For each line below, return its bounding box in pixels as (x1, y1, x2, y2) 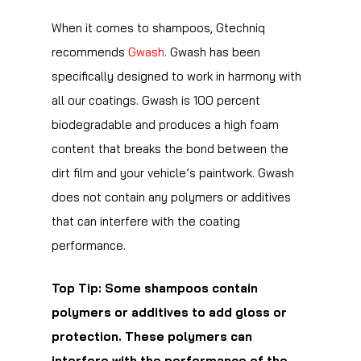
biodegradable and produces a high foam (52, 117, 279, 132)
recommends (52, 44, 128, 60)
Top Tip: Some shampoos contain (52, 280, 258, 296)
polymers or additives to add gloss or (52, 304, 287, 320)
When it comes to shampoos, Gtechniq (52, 20, 265, 35)
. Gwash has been (164, 44, 260, 60)
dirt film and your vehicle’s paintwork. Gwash (52, 165, 294, 180)
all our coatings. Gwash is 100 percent (52, 93, 260, 108)
